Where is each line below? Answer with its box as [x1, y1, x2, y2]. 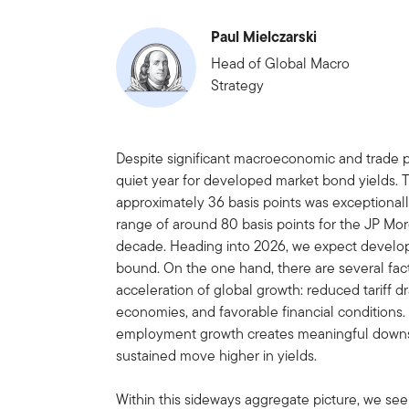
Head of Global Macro [211, 52, 351, 74]
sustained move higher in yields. [116, 344, 318, 366]
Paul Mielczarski [211, 25, 318, 47]
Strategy [211, 74, 265, 96]
